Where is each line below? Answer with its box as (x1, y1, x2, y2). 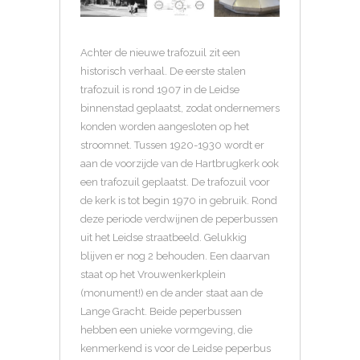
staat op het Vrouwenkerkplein (80, 268, 226, 281)
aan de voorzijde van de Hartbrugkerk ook (80, 157, 279, 170)
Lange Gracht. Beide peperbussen (80, 305, 242, 318)
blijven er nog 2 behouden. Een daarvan (80, 250, 270, 263)
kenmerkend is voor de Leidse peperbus (80, 342, 271, 355)
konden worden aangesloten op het (80, 121, 249, 133)
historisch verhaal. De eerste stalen (80, 65, 246, 78)
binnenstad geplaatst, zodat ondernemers (80, 102, 280, 115)
